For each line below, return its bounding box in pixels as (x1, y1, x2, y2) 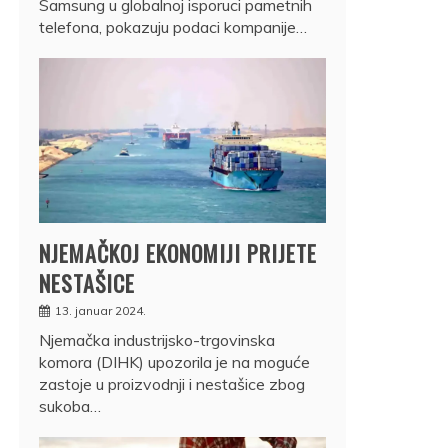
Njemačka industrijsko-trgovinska (39, 329, 275, 350)
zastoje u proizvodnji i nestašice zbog (39, 373, 305, 394)
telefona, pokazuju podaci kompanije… (39, 16, 307, 37)
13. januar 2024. (55, 302, 146, 318)
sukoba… (39, 395, 101, 416)
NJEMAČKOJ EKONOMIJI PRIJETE (39, 236, 317, 269)
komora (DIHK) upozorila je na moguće (39, 351, 310, 372)
